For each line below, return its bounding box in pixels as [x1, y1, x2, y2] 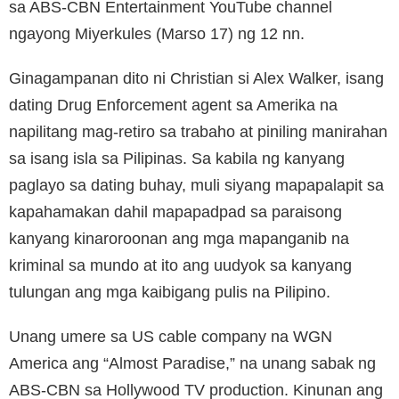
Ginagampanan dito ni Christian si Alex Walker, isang [9, 69, 384, 87]
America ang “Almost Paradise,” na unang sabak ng [9, 354, 376, 372]
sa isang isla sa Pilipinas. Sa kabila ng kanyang [9, 149, 345, 167]
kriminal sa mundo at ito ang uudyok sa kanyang [9, 256, 352, 274]
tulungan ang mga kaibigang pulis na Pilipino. [9, 282, 330, 301]
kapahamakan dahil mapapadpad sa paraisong [9, 202, 342, 221]
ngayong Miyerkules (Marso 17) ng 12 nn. [9, 24, 305, 43]
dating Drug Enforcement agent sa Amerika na [9, 95, 338, 114]
